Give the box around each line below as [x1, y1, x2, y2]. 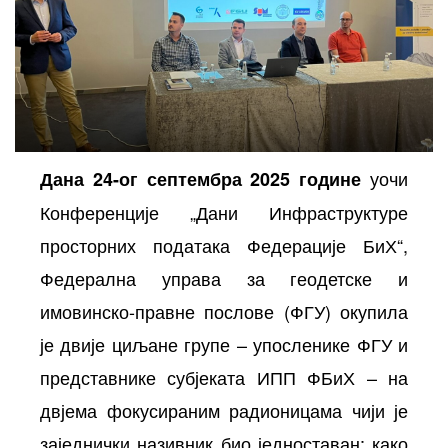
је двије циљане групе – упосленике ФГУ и [40, 330, 408, 357]
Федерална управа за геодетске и [40, 264, 408, 291]
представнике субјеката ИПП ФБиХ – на [40, 363, 408, 390]
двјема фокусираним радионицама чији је [40, 396, 408, 423]
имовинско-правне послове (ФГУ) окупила [40, 297, 408, 324]
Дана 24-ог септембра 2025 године [40, 165, 362, 192]
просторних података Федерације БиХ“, [40, 231, 408, 258]
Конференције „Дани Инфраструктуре [40, 198, 408, 225]
